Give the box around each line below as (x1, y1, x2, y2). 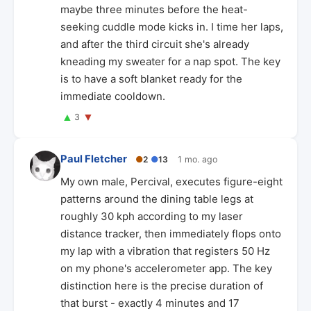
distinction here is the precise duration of (60, 278, 263, 292)
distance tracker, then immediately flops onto (60, 226, 281, 240)
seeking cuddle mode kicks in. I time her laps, (60, 20, 283, 33)
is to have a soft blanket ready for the (60, 72, 242, 85)
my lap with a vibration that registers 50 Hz (60, 244, 270, 258)
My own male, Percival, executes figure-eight (60, 174, 283, 188)
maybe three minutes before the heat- (60, 3, 248, 16)
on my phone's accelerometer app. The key (60, 261, 272, 275)
